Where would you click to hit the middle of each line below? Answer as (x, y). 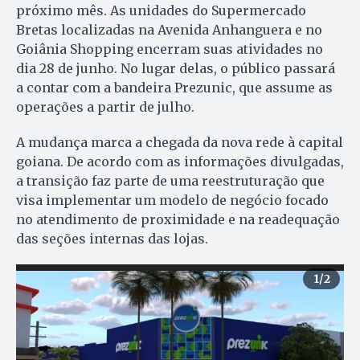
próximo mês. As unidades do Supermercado (161, 11)
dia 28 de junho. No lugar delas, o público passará (176, 69)
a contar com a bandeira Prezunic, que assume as (174, 88)
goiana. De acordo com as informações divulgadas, (180, 162)
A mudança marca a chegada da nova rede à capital (180, 143)
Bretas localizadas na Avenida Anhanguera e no (169, 30)
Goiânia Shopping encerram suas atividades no (170, 49)
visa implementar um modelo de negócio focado (172, 200)
